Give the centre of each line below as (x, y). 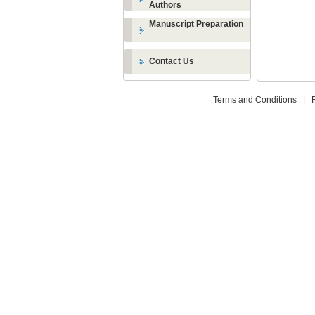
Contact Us (172, 61)
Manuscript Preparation (196, 24)
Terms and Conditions (255, 100)
